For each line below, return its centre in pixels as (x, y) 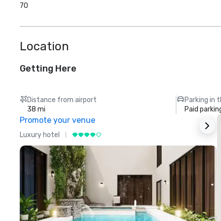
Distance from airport (62, 100)
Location (44, 46)
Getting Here (48, 69)
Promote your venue (57, 120)
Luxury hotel (40, 135)
